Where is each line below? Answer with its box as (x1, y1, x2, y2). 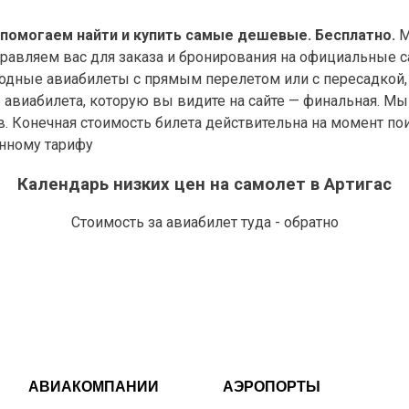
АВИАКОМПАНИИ (27, 379, 159, 395)
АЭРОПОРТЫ (222, 379, 320, 395)
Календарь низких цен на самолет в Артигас (17, 173, 392, 194)
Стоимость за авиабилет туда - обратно (70, 214, 339, 232)
